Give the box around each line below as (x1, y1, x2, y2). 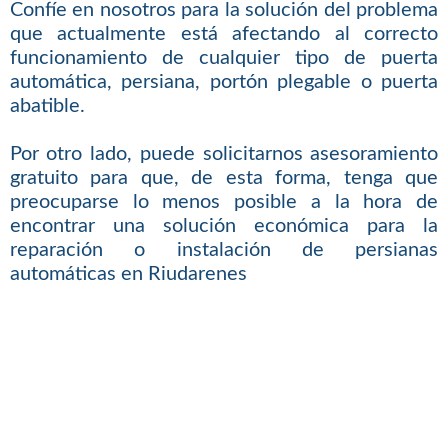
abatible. (9, 96, 85, 117)
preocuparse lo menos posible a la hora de (9, 192, 439, 213)
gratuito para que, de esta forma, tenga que (9, 168, 439, 189)
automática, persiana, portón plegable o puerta (9, 72, 439, 93)
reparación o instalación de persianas (9, 240, 439, 261)
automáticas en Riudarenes (9, 264, 247, 285)
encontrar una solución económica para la (9, 216, 439, 237)
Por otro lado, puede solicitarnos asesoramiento (9, 144, 439, 165)
